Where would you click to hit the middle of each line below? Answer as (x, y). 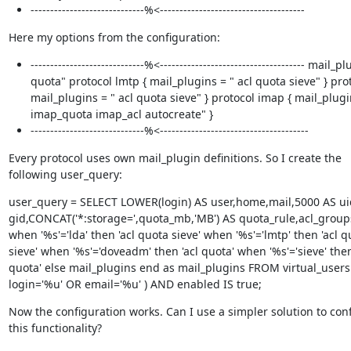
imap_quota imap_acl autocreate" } (121, 114)
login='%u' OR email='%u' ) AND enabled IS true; (135, 284)
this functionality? (55, 328)
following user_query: (65, 174)
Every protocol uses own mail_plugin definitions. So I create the (175, 158)
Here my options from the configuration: (114, 37)
